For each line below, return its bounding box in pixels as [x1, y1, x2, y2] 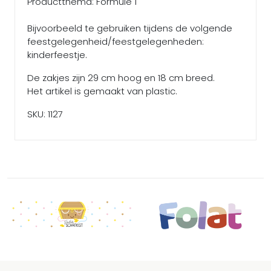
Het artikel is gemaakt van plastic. [27, 84, 177, 97]
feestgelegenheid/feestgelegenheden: [27, 34, 204, 48]
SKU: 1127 [27, 107, 63, 120]
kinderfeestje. [27, 48, 87, 61]
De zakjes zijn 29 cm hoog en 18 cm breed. [27, 71, 215, 84]
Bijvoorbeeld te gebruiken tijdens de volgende [27, 21, 232, 34]
